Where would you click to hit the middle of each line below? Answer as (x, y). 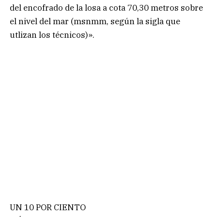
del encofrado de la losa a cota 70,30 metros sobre (106, 8)
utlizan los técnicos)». (52, 35)
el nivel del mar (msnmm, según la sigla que (95, 21)
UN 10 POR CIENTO (48, 208)
